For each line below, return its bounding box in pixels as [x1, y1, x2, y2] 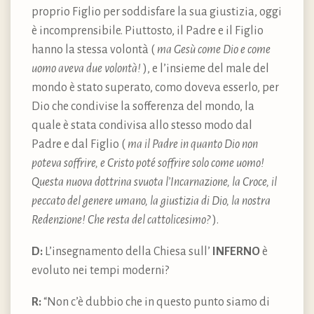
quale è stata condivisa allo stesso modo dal [32, 118, 252, 132]
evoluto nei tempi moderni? [32, 264, 169, 277]
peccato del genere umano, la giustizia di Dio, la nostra [32, 194, 271, 207]
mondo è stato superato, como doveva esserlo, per [32, 81, 279, 94]
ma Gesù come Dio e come [157, 43, 271, 56]
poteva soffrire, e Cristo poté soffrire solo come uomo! [32, 156, 264, 170]
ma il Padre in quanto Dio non [128, 137, 258, 151]
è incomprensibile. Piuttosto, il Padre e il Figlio [32, 24, 264, 37]
